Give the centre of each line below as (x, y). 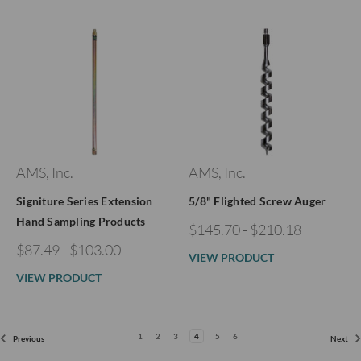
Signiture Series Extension (85, 201)
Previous (28, 338)
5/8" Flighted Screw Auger (257, 201)
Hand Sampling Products (81, 221)
